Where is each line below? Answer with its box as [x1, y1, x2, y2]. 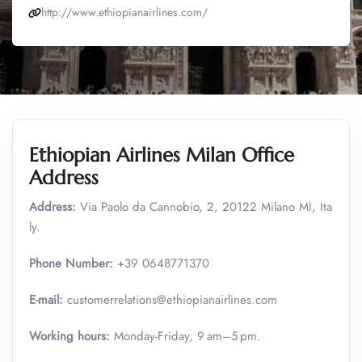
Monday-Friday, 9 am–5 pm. [110, 327, 261, 345]
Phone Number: [29, 255, 113, 272]
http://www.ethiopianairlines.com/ [41, 4, 208, 20]
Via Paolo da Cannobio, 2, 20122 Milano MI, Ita [76, 198, 332, 216]
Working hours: [29, 327, 110, 345]
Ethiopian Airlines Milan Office [29, 143, 294, 167]
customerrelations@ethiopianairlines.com [63, 291, 277, 309]
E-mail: [29, 291, 63, 309]
